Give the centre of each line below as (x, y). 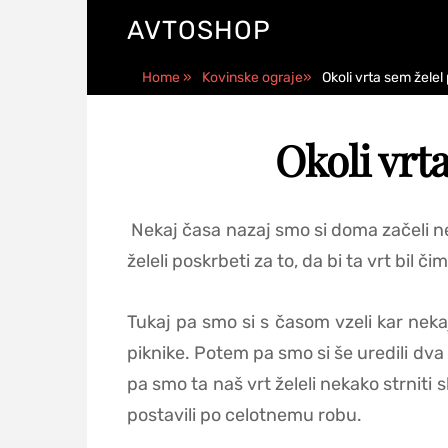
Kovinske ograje (252, 77)
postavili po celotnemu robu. (246, 415)
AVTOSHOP (199, 30)
